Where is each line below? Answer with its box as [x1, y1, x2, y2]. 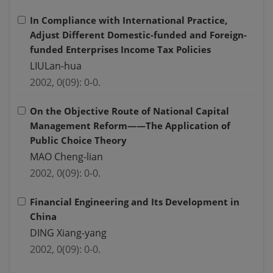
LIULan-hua [30, 59, 82, 73]
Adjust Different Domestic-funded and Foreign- [30, 29, 247, 41]
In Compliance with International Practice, [30, 14, 227, 27]
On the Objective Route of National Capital [30, 105, 229, 118]
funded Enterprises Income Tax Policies [30, 43, 211, 56]
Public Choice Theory [30, 134, 127, 147]
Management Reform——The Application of [30, 119, 230, 132]
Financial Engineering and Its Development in [30, 196, 239, 208]
